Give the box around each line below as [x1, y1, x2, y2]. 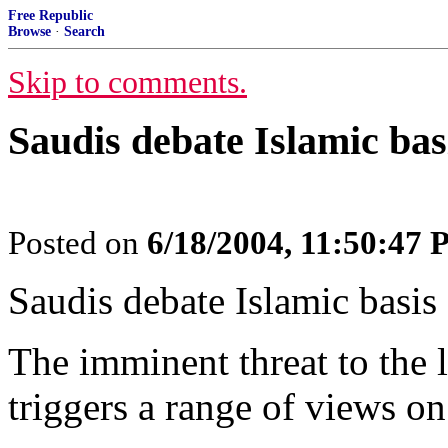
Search [64, 24, 105, 39]
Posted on [8, 225, 147, 261]
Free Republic [8, 8, 93, 23]
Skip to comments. [8, 65, 247, 100]
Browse [8, 24, 51, 39]
